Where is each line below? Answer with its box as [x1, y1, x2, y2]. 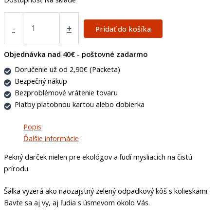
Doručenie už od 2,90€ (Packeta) [14, 64, 120, 74]
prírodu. [4, 163, 30, 174]
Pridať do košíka [95, 23, 151, 34]
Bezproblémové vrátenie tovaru [14, 87, 118, 97]
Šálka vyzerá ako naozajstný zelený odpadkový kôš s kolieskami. [4, 186, 209, 196]
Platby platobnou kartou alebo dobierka [14, 99, 145, 109]
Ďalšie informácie [23, 133, 79, 143]
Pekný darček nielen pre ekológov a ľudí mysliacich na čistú [4, 152, 192, 162]
